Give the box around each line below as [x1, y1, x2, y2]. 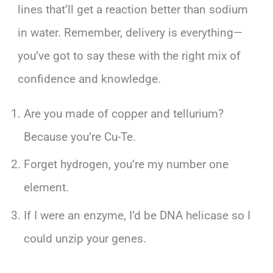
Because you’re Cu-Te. [23, 129, 136, 144]
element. [23, 180, 69, 195]
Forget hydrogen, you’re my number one [23, 157, 229, 172]
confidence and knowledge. [18, 71, 161, 86]
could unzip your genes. [23, 231, 146, 246]
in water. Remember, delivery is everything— [18, 25, 243, 40]
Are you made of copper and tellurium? [23, 106, 224, 121]
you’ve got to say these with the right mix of [18, 48, 241, 63]
